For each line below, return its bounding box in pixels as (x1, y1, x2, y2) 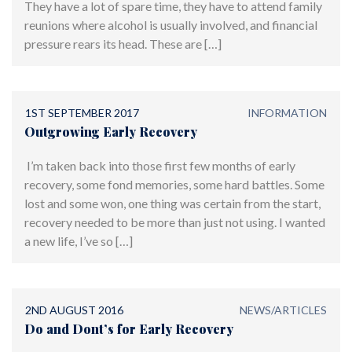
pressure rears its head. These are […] (24, 35, 222, 51)
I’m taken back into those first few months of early (24, 158, 295, 174)
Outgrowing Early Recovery (24, 123, 197, 140)
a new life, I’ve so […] (24, 233, 133, 249)
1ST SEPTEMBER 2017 (25, 105, 140, 119)
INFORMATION (247, 105, 327, 119)
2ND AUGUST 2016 (25, 303, 124, 317)
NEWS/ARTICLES (239, 303, 327, 317)
